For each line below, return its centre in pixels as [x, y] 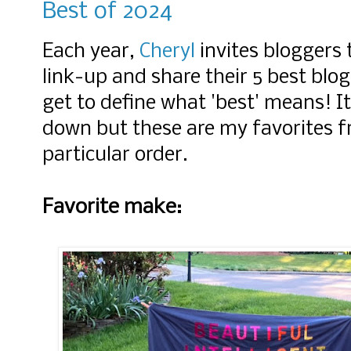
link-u [69, 78]
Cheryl [167, 52]
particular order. [115, 156]
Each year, [91, 52]
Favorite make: [112, 208]
